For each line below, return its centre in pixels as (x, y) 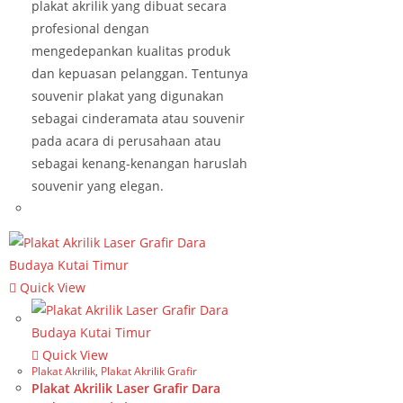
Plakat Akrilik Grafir (149, 371)
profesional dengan (90, 28)
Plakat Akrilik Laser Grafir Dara (126, 388)
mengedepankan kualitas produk (131, 51)
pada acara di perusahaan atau (126, 141)
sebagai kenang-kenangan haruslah (139, 163)
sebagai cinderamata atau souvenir (138, 118)
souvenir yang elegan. (98, 186)
